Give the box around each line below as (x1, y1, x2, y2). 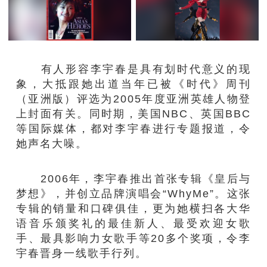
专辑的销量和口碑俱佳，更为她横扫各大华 (16, 202, 251, 215)
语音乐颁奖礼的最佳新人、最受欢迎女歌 (16, 217, 251, 230)
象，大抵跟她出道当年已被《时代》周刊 (16, 77, 251, 90)
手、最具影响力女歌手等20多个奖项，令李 (16, 232, 251, 245)
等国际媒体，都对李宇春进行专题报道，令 (16, 122, 251, 135)
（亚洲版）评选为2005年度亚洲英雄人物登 (16, 92, 251, 105)
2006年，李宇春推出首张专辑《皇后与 (16, 172, 251, 185)
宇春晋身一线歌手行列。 (16, 247, 148, 260)
